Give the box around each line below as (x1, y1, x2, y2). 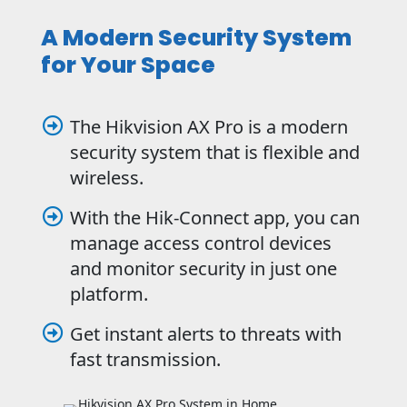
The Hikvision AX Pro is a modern (69, 114, 348, 140)
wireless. (69, 165, 144, 191)
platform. (69, 282, 148, 307)
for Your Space (40, 49, 215, 82)
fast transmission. (69, 347, 221, 372)
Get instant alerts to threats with (69, 322, 342, 347)
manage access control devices (69, 231, 332, 256)
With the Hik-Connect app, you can (69, 205, 360, 231)
